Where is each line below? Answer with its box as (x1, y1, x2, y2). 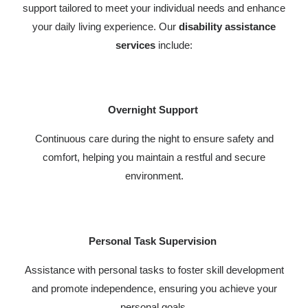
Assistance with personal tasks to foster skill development (24, 263, 284, 276)
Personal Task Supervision (89, 234, 219, 247)
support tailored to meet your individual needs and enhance (23, 1, 285, 14)
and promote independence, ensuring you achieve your (31, 282, 277, 294)
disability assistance (176, 20, 276, 32)
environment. (124, 170, 184, 181)
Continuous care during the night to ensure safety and (34, 133, 274, 144)
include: (155, 38, 192, 51)
